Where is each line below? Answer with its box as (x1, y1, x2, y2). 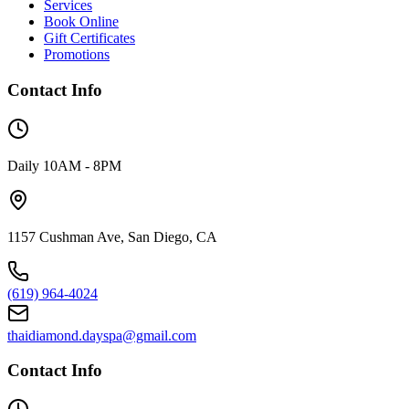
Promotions (44, 47, 110, 63)
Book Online (44, 14, 119, 30)
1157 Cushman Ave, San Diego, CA (7, 228, 217, 245)
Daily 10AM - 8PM (7, 157, 121, 173)
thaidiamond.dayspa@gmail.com (7, 327, 196, 343)
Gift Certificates (44, 30, 135, 47)
